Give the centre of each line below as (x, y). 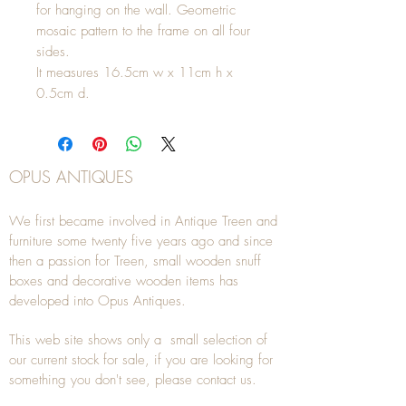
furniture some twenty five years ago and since (141, 241)
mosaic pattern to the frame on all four (143, 31)
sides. (53, 52)
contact (216, 380)
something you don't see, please (103, 380)
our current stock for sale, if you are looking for (141, 360)
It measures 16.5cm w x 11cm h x (135, 72)
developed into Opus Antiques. (97, 301)
